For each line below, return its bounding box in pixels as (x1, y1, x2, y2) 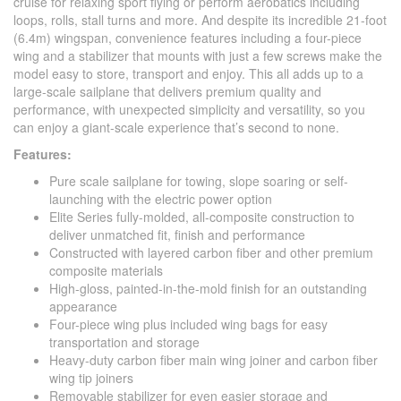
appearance (49, 297, 117, 316)
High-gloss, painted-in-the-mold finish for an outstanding (49, 279, 367, 298)
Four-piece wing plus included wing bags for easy (49, 315, 328, 334)
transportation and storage (49, 333, 200, 352)
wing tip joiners (49, 369, 133, 388)
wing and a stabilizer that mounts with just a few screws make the (13, 47, 382, 65)
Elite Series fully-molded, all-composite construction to (49, 208, 354, 226)
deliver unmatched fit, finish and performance (49, 226, 305, 244)
